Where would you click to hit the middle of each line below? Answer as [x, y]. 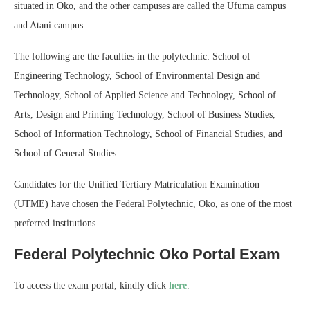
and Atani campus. [50, 26]
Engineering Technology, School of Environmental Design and [137, 76]
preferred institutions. [56, 224]
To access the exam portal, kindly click [91, 286]
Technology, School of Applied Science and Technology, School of [145, 95]
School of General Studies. [66, 154]
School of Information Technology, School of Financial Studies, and [148, 134]
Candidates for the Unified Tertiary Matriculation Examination [137, 185]
